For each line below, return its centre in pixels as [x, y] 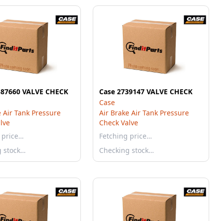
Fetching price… [126, 136]
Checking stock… [127, 150]
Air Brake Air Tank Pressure [144, 113]
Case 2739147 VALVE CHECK [146, 92]
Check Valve [119, 123]
